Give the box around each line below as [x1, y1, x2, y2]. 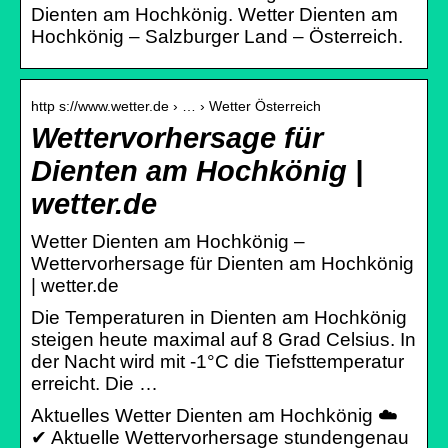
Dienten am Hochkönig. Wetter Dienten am [31, 3, 398, 25]
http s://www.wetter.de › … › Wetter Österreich [31, 97, 321, 114]
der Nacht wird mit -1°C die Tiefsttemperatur [31, 350, 404, 372]
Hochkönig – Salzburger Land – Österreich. [31, 25, 403, 47]
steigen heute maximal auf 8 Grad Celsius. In [31, 328, 416, 350]
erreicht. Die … [31, 372, 158, 394]
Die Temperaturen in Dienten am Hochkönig [31, 306, 407, 328]
